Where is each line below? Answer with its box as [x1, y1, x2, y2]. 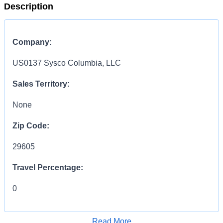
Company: [12, 38, 52, 46]
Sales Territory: [12, 80, 70, 88]
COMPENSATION [12, 205, 80, 214]
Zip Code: [12, 121, 49, 130]
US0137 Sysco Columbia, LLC [12, 59, 121, 67]
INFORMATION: [80, 205, 138, 214]
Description [4, 1, 53, 11]
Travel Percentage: [12, 163, 83, 172]
